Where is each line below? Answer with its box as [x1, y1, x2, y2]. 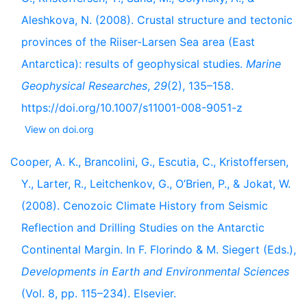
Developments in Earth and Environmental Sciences [21, 265, 289, 278]
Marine [246, 57, 281, 71]
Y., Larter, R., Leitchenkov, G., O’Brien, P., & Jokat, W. [21, 177, 291, 191]
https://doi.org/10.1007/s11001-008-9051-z [21, 101, 243, 114]
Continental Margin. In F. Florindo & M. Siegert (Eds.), [21, 243, 296, 256]
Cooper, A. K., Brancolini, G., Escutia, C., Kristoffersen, [10, 155, 288, 169]
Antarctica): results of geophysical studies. [21, 57, 246, 71]
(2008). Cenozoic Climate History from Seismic [21, 199, 268, 212]
